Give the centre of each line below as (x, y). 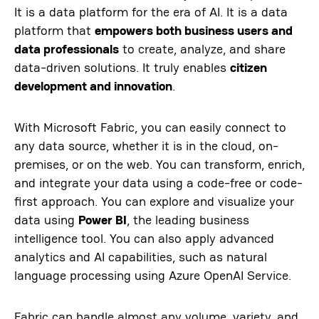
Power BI (103, 219)
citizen (249, 67)
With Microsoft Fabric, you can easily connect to (150, 127)
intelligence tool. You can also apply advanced (144, 238)
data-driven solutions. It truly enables (122, 67)
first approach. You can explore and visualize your (154, 201)
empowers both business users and (194, 30)
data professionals (67, 48)
